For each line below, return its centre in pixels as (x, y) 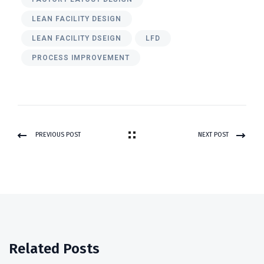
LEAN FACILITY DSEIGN (77, 38)
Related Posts (54, 248)
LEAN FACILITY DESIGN (77, 19)
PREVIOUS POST (58, 134)
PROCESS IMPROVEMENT (81, 57)
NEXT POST (213, 134)
